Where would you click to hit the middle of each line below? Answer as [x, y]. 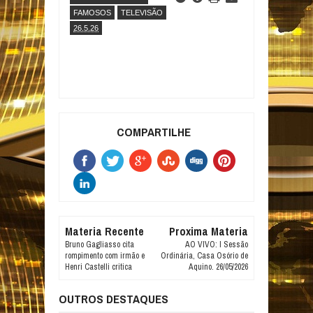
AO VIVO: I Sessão [216, 245]
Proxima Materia [208, 231]
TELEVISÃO [142, 13]
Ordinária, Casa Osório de [204, 256]
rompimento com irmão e [105, 256]
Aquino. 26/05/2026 [218, 267]
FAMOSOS [92, 13]
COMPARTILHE [154, 132]
